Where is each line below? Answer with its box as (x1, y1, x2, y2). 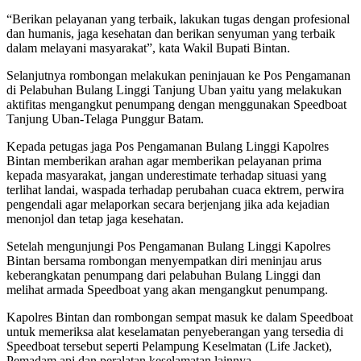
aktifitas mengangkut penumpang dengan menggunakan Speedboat (6, 98, 346, 112)
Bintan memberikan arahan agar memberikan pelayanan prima (6, 154, 322, 168)
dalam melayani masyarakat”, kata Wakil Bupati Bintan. (6, 41, 290, 56)
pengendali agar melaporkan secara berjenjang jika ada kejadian (6, 197, 330, 212)
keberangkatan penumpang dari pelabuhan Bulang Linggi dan (6, 268, 321, 283)
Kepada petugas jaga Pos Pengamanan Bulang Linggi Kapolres (6, 139, 329, 154)
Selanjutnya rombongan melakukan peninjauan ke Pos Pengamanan (6, 68, 351, 83)
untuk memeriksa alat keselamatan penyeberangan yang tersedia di (6, 325, 343, 339)
